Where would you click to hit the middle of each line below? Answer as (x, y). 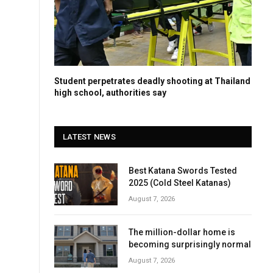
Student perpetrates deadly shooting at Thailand (152, 81)
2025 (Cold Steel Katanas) (180, 183)
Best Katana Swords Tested (183, 170)
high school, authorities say (110, 92)
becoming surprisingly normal (190, 245)
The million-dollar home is (182, 232)
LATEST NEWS (89, 136)
